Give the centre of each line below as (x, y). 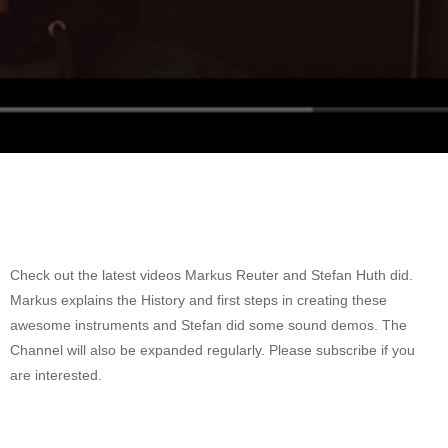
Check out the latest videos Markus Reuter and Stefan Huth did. (211, 275)
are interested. (56, 375)
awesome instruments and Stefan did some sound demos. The (208, 325)
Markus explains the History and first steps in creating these (198, 300)
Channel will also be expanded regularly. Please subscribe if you (212, 350)
